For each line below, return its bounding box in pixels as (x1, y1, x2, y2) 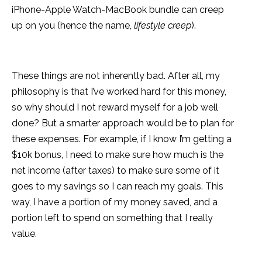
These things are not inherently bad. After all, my (12, 70, 220, 82)
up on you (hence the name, (12, 20, 134, 32)
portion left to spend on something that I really (12, 212, 213, 224)
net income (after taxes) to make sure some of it (12, 165, 219, 177)
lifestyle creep (134, 20, 191, 32)
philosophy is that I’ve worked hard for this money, (12, 86, 226, 98)
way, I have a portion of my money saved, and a (12, 196, 218, 208)
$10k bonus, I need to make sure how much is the (12, 149, 223, 161)
